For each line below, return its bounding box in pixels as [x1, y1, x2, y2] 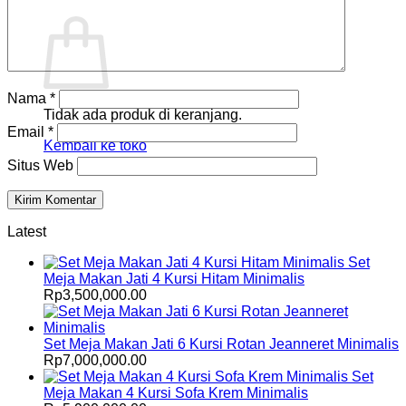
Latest [7, 223, 46, 239]
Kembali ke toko [43, 138, 147, 154]
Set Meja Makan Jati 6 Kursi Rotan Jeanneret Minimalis [43, 335, 399, 352]
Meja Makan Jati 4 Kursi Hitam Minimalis [43, 270, 304, 286]
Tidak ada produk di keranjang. [43, 107, 242, 123]
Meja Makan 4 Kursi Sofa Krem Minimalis [43, 384, 308, 401]
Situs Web [7, 157, 73, 173]
